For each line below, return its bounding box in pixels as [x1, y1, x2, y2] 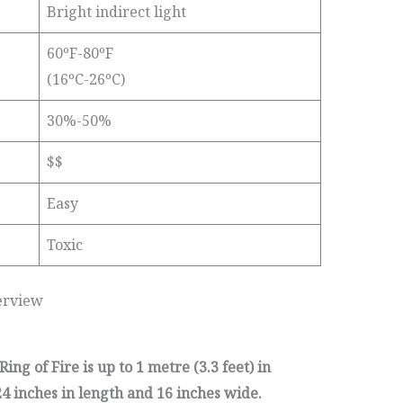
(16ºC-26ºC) [46, 69, 125, 89]
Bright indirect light [46, 2, 186, 22]
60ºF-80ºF [46, 43, 113, 63]
